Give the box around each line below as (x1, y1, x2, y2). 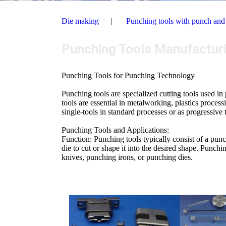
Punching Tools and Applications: (62, 126, 169, 135)
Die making (62, 17, 99, 25)
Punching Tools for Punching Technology (62, 71, 195, 80)
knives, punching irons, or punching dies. (62, 153, 193, 162)
